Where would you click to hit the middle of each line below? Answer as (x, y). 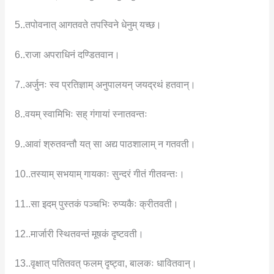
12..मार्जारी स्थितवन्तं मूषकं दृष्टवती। (79, 234)
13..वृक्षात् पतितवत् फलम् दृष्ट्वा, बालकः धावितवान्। (106, 264)
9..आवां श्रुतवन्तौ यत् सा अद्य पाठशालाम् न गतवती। (105, 144)
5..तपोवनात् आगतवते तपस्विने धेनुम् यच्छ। (88, 24)
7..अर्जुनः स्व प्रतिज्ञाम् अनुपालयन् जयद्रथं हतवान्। (105, 84)
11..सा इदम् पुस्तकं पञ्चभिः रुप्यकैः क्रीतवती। (96, 204)
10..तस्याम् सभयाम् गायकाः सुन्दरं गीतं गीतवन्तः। (99, 174)
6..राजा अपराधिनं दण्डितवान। (67, 54)
